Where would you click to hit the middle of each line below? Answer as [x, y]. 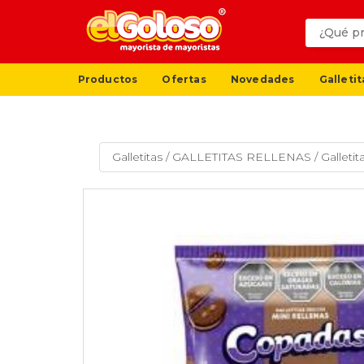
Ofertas [184, 79]
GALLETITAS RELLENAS [242, 157]
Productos [108, 79]
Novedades [262, 79]
